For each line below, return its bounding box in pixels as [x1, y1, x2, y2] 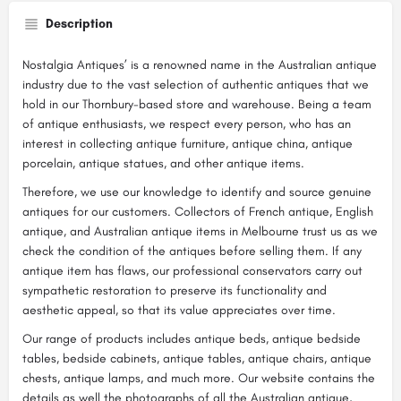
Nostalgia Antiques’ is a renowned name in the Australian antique [22, 57, 377, 73]
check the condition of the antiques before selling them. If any [22, 243, 362, 259]
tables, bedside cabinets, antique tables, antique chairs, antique [22, 351, 371, 366]
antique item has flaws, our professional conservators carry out [22, 263, 363, 278]
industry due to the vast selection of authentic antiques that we [22, 77, 369, 92]
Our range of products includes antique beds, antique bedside [22, 331, 361, 346]
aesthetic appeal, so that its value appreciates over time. [22, 303, 336, 318]
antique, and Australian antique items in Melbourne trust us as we [22, 224, 378, 239]
